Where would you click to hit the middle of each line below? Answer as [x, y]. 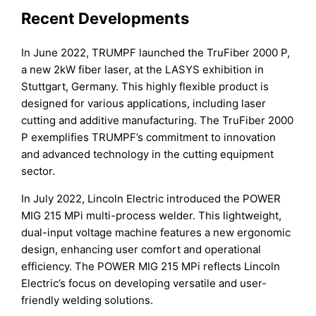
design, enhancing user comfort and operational [141, 249]
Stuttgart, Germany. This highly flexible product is [145, 86]
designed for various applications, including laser [144, 103]
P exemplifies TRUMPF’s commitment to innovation [149, 137]
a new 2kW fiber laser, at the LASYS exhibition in [143, 69]
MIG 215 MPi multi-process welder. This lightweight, [152, 215]
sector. [38, 171]
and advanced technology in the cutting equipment [148, 154]
